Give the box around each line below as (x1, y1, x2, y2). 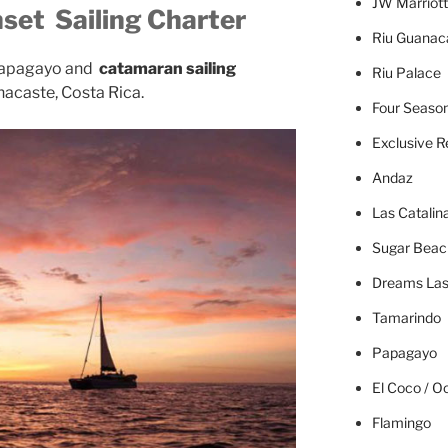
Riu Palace (371, 64, 441, 81)
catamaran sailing (99, 59, 236, 78)
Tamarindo (371, 309, 441, 326)
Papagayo (371, 344, 437, 361)
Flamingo (371, 414, 431, 431)
